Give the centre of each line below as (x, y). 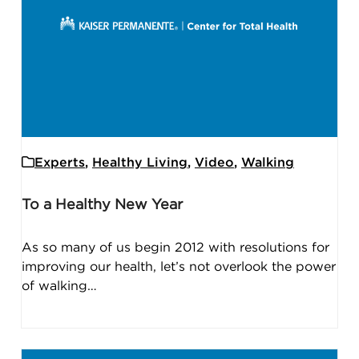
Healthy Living (139, 163)
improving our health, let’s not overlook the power (178, 267)
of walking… (59, 286)
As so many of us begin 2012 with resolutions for (175, 248)
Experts (59, 163)
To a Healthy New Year (102, 206)
